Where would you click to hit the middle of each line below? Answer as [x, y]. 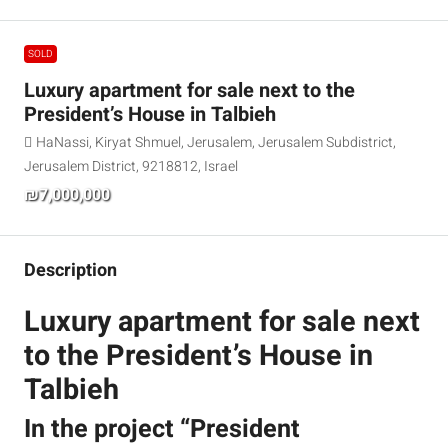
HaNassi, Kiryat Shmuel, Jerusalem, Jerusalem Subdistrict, [216, 143]
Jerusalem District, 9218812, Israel [131, 167]
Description [70, 271]
